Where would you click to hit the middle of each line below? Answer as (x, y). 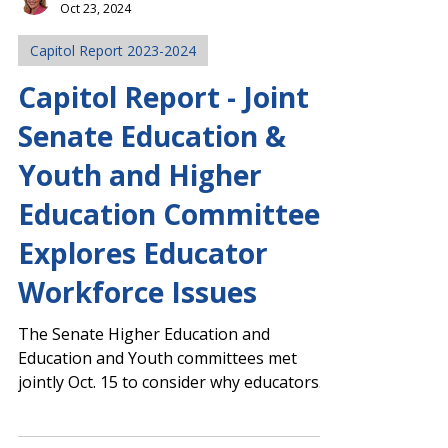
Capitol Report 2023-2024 (113, 138)
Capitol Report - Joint (163, 185)
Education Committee (169, 302)
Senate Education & (152, 224)
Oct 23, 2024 (95, 96)
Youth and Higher (140, 263)
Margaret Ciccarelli (113, 78)
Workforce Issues (137, 380)
